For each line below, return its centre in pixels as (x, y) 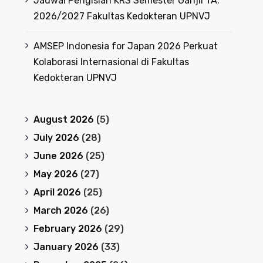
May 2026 (55, 174)
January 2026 (66, 247)
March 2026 (60, 210)
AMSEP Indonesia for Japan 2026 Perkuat (125, 46)
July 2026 (56, 138)
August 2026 (63, 119)
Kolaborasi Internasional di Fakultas (111, 62)
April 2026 (57, 192)
